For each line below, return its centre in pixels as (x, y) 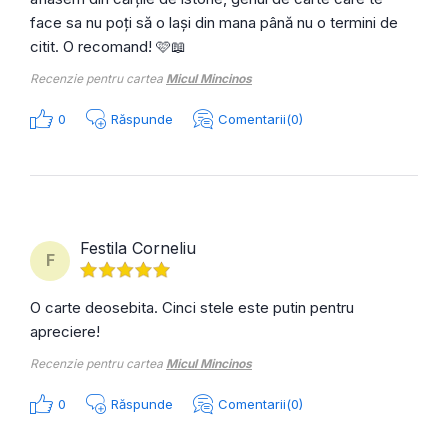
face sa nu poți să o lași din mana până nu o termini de (214, 22)
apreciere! (65, 331)
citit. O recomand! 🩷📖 (108, 46)
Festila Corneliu (138, 247)
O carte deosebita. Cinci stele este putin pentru (192, 307)
